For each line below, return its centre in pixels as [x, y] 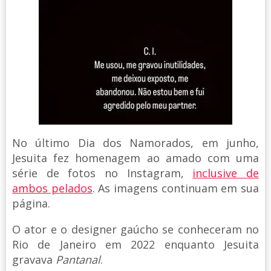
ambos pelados [52, 188]
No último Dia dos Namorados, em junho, [135, 142]
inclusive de [226, 173]
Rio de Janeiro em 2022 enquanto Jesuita [135, 244]
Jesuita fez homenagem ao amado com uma [135, 158]
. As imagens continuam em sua [176, 188]
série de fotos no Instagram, [103, 173]
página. [31, 203]
